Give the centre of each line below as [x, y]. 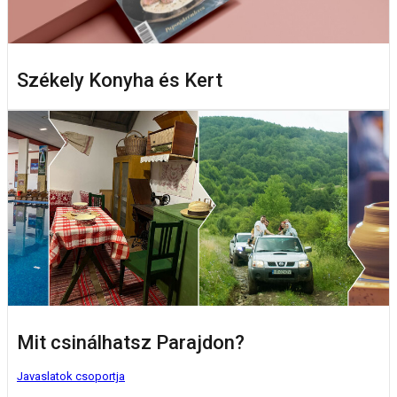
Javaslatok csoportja [71, 377]
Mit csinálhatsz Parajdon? [131, 343]
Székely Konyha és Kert [120, 81]
